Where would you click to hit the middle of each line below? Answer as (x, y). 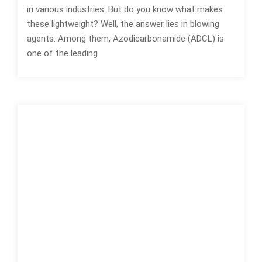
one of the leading (62, 53)
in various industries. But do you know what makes (125, 9)
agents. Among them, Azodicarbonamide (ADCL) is (125, 39)
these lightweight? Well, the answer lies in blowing (123, 24)
